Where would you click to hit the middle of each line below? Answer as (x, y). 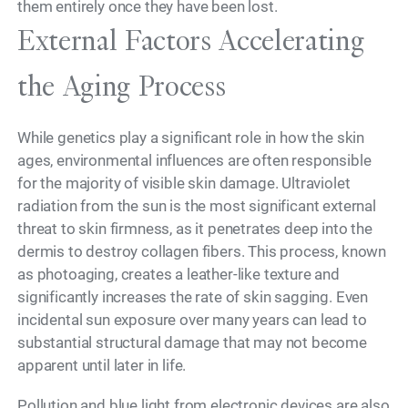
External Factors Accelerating (191, 41)
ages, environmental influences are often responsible (194, 161)
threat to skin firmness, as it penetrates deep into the (195, 229)
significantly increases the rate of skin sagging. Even (193, 297)
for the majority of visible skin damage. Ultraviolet (184, 184)
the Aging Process (122, 87)
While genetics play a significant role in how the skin (191, 138)
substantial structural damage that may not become (192, 343)
